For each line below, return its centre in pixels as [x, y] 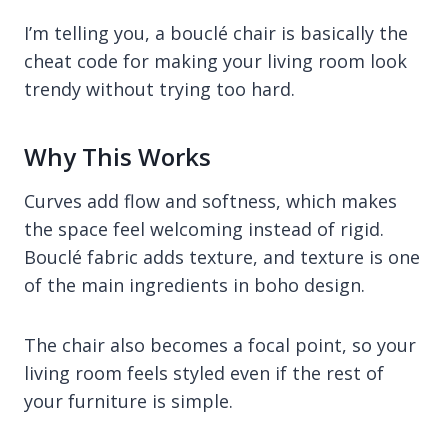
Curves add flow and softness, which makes [210, 200]
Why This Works [117, 156]
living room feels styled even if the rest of [204, 372]
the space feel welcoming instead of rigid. [204, 228]
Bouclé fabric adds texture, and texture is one [222, 256]
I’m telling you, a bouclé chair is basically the [216, 32]
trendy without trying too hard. [159, 88]
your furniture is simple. [128, 400]
